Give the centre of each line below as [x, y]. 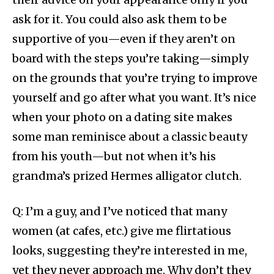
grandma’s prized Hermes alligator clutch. [127, 176]
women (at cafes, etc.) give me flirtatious [122, 231]
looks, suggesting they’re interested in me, [130, 251]
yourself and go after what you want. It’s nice [134, 98]
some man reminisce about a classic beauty [130, 137]
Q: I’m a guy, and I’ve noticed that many [120, 212]
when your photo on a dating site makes [122, 117]
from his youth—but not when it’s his [114, 157]
